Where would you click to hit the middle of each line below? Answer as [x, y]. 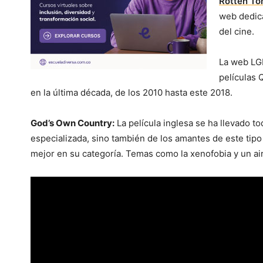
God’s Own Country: [73, 123]
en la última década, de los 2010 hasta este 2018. [131, 93]
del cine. [237, 32]
